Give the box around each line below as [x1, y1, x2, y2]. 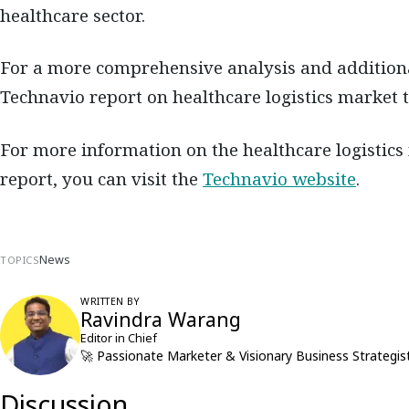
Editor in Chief [80, 330, 157, 346]
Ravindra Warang [80, 305, 241, 332]
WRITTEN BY [80, 294, 140, 308]
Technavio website [203, 166, 356, 191]
